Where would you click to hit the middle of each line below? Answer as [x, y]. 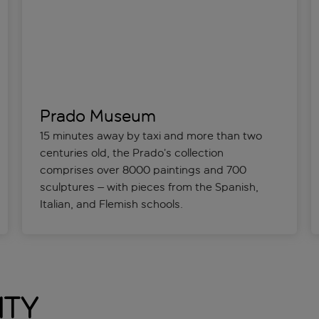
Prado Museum [98, 116]
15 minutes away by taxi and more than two [151, 136]
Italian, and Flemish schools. [113, 204]
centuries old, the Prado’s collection [131, 153]
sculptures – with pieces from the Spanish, [149, 187]
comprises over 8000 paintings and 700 [143, 170]
